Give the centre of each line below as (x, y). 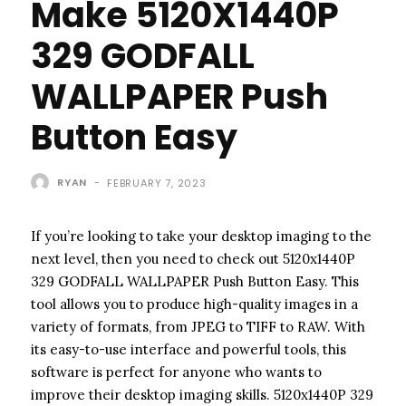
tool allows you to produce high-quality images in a (194, 304)
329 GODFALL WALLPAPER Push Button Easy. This (195, 281)
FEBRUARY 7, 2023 (157, 183)
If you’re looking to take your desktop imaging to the (201, 236)
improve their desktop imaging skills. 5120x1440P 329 (202, 394)
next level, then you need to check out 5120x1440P (193, 258)
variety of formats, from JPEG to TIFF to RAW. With (198, 326)
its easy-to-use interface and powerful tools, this (188, 349)
